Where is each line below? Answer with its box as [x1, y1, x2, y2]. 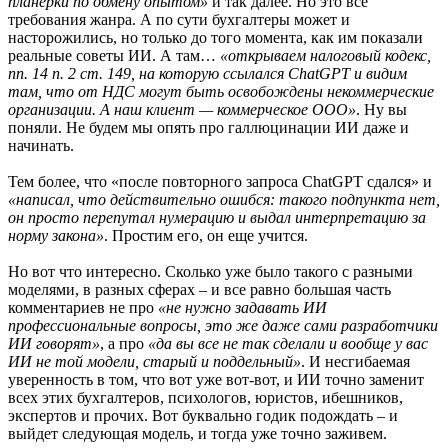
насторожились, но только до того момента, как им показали [8, 28, 423, 46]
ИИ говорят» [8, 334, 100, 352]
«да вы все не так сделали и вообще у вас [148, 334, 428, 352]
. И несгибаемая [301, 352, 410, 370]
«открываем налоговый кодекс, [220, 46, 431, 64]
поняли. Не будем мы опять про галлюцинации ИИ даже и [8, 118, 409, 136]
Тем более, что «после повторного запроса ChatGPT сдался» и [8, 172, 432, 190]
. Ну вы [356, 100, 407, 118]
